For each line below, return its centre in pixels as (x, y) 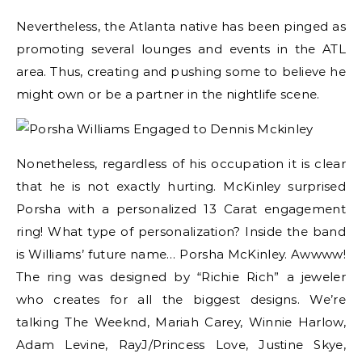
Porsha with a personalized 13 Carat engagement (181, 209)
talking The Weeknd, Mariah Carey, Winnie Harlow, (181, 322)
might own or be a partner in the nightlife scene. (168, 94)
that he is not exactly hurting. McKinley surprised (181, 186)
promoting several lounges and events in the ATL (181, 49)
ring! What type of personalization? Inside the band (181, 232)
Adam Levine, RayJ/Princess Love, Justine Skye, (181, 345)
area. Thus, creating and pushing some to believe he (181, 72)
